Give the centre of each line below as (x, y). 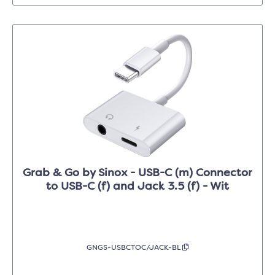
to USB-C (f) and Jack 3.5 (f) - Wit (137, 187)
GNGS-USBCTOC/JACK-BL (134, 248)
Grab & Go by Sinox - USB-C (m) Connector (137, 173)
